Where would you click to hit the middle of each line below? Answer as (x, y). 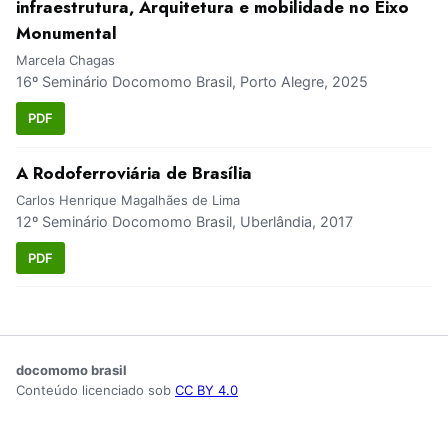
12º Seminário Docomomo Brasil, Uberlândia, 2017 (184, 221)
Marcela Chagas (65, 60)
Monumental (66, 33)
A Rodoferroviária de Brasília (134, 172)
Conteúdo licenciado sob (95, 390)
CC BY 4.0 (206, 390)
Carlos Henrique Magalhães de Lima (128, 199)
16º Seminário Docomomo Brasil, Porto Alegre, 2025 (192, 82)
